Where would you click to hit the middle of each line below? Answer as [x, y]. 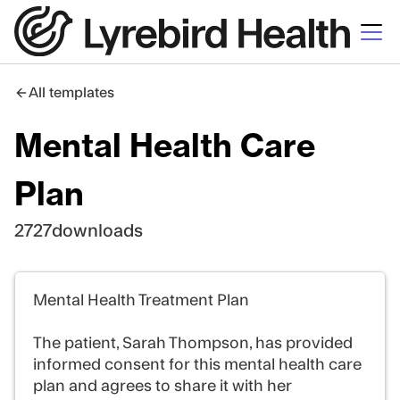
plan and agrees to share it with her [162, 386]
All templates [71, 93]
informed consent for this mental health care [197, 365]
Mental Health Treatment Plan [141, 300]
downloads [97, 231]
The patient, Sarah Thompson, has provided [193, 343]
